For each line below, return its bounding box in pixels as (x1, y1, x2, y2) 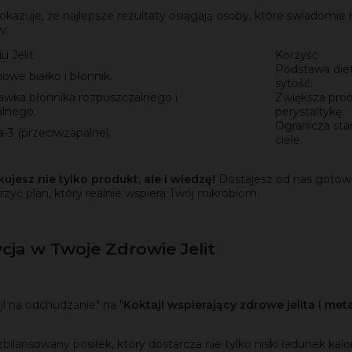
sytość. (275, 75, 313, 90)
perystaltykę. (275, 104, 344, 119)
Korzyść (275, 47, 318, 62)
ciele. (275, 132, 302, 147)
